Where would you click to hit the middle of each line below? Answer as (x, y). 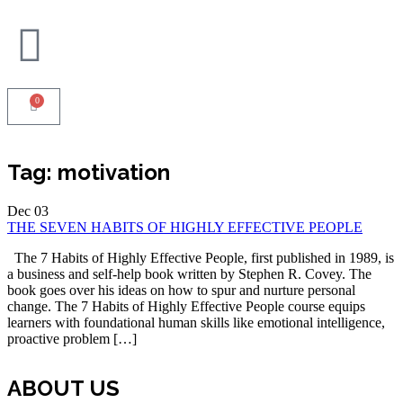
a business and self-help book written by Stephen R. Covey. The (189, 273)
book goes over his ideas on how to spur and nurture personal (181, 290)
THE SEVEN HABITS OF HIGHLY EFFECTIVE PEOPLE (185, 227)
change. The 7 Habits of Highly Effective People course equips (186, 306)
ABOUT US (63, 388)
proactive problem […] (72, 338)
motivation (114, 172)
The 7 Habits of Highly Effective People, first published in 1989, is (201, 257)
